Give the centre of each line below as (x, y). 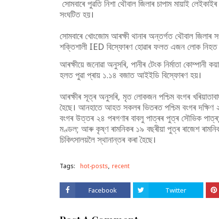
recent (121, 166)
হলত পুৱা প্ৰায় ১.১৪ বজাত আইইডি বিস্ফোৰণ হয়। (131, 75)
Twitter (176, 190)
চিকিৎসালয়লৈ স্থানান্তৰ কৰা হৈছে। (108, 139)
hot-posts (94, 166)
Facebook (103, 190)
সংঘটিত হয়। (77, 14)
